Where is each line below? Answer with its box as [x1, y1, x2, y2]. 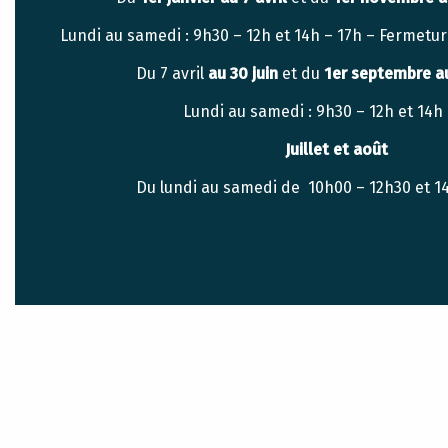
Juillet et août [284, 140, 388, 159]
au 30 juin [204, 64, 278, 83]
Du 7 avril [136, 64, 204, 83]
